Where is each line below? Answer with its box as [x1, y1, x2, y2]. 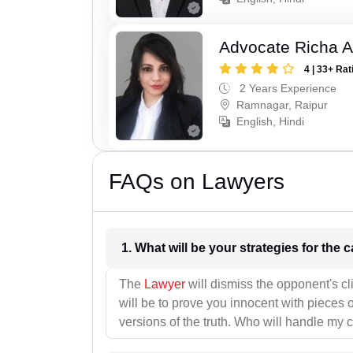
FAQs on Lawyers [109, 169, 284, 195]
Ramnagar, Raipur [236, 98, 329, 112]
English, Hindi [236, 115, 305, 128]
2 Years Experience [236, 82, 337, 95]
